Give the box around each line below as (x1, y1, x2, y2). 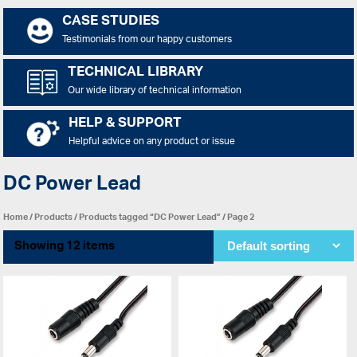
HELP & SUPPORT (68, 110, 182, 139)
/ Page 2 (221, 206, 256, 227)
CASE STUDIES (61, 8, 159, 37)
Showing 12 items (14, 233, 115, 259)
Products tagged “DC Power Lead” (79, 206, 222, 227)
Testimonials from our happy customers (61, 29, 232, 51)
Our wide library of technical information (67, 80, 241, 102)
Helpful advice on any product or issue (68, 131, 235, 153)
